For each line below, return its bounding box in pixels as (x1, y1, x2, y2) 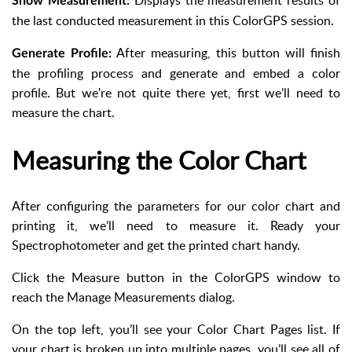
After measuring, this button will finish (112, 44, 340, 62)
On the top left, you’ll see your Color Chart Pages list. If (12, 321, 340, 339)
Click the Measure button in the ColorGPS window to (12, 269, 340, 287)
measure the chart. (12, 104, 115, 122)
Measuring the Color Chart (12, 141, 306, 177)
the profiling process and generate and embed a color (12, 64, 340, 82)
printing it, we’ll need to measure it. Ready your (12, 217, 340, 235)
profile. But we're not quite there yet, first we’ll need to (12, 84, 340, 102)
